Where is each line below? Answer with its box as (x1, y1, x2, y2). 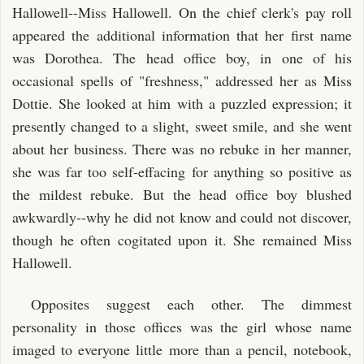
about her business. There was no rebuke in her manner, (12, 139, 352, 158)
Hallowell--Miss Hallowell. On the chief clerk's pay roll (12, 2, 352, 22)
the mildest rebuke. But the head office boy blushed (12, 184, 352, 204)
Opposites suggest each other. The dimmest (30, 293, 352, 314)
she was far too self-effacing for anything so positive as (12, 162, 352, 181)
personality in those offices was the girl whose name (12, 316, 352, 336)
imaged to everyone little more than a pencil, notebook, (12, 339, 352, 359)
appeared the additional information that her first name (12, 25, 352, 45)
